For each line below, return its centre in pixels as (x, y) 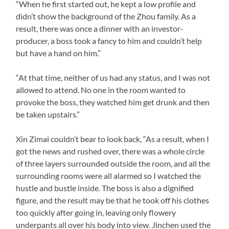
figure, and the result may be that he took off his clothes (113, 200)
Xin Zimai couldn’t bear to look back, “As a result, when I (113, 139)
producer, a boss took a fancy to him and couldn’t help (109, 40)
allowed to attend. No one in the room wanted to (101, 89)
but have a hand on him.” (59, 53)
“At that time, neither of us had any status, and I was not (113, 77)
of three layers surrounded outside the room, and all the (113, 163)
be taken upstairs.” (48, 114)
